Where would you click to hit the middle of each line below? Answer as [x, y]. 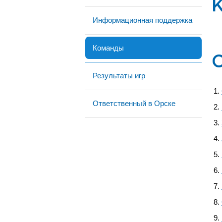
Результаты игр [119, 76]
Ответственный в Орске [134, 103]
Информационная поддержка [142, 20]
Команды [108, 48]
